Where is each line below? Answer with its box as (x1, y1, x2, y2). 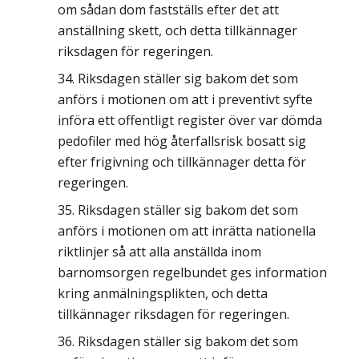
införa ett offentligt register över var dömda (58, 111, 322, 129)
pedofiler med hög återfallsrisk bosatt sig (58, 132, 306, 150)
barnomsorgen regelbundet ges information (58, 264, 327, 281)
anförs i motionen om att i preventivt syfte (58, 91, 313, 108)
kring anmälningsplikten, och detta (58, 284, 268, 302)
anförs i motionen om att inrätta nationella (58, 222, 316, 240)
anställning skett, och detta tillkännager (58, 22, 297, 39)
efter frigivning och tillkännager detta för (58, 153, 306, 171)
